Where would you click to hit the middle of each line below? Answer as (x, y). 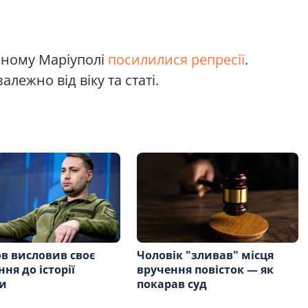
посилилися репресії (176, 59)
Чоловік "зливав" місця (206, 255)
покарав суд (172, 284)
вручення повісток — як (206, 270)
